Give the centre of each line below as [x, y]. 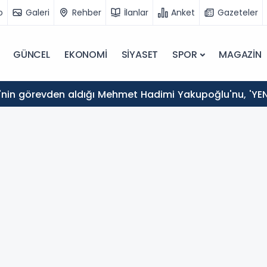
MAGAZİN [240, 55]
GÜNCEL [32, 55]
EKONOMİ [86, 55]
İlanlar [136, 12]
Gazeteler [238, 12]
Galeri [38, 12]
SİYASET [140, 55]
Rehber [87, 12]
